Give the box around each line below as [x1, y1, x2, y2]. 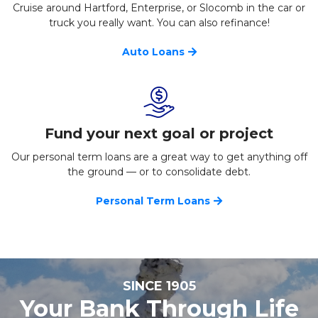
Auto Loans [121, 45, 185, 59]
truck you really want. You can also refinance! [48, 16, 270, 30]
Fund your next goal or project [45, 125, 273, 143]
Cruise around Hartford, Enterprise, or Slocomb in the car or [13, 1, 305, 15]
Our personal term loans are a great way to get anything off [11, 150, 307, 164]
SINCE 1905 [122, 278, 196, 295]
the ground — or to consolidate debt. [67, 165, 251, 179]
